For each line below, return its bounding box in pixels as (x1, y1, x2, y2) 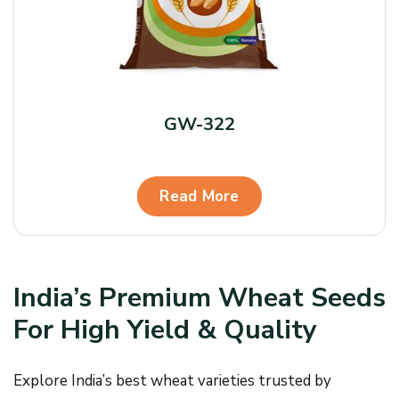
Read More (159, 186, 240, 207)
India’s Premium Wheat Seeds (13, 280, 386, 316)
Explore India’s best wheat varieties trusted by (13, 370, 331, 391)
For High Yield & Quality (13, 312, 317, 348)
